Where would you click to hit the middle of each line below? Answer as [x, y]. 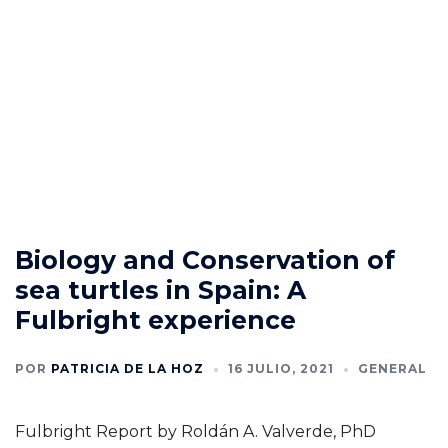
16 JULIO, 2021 [281, 368]
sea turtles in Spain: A [160, 289]
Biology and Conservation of [205, 259]
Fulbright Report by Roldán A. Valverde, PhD [195, 431]
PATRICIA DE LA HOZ [127, 368]
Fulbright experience [155, 319]
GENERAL [392, 368]
